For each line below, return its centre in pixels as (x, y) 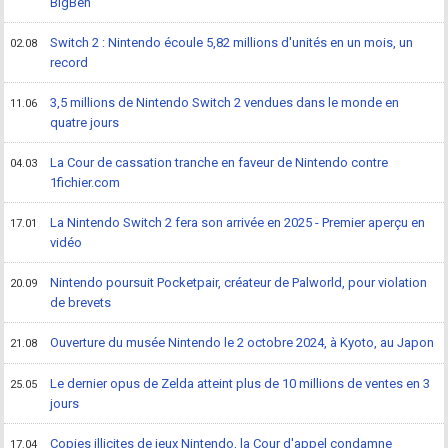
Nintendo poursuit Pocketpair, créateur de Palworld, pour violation (239, 282)
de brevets (81, 302)
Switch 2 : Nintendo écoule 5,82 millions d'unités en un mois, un (232, 42)
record (69, 62)
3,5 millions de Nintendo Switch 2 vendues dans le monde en (225, 102)
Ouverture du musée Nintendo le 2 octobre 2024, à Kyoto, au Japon (242, 342)
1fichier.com (85, 182)
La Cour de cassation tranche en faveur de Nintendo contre (219, 162)
